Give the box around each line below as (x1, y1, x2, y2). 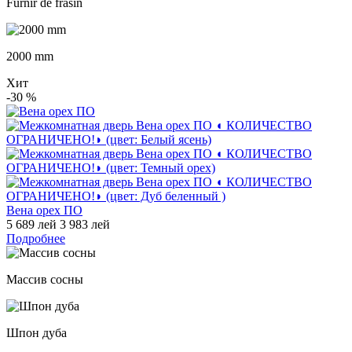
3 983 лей (60, 217, 110, 231)
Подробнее (6, 231, 65, 245)
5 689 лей (6, 217, 57, 231)
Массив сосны (6, 272, 83, 286)
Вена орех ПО (6, 203, 82, 217)
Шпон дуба (6, 325, 67, 339)
